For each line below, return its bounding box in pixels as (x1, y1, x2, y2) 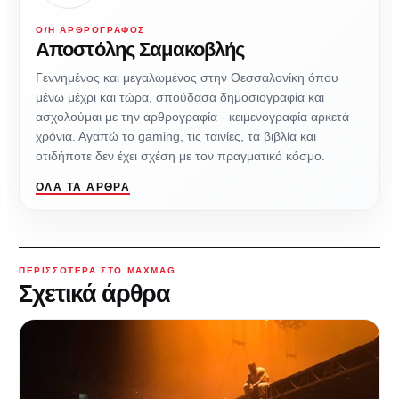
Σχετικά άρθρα (19, 281, 170, 308)
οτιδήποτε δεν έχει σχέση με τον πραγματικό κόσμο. (36, 149, 325, 164)
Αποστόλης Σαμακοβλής (36, 38, 245, 61)
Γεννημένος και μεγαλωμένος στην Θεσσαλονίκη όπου (36, 70, 338, 85)
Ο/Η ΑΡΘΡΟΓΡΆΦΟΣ (36, 25, 145, 36)
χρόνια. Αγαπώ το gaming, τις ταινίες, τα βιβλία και (36, 129, 316, 144)
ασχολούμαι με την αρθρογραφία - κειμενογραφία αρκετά (36, 110, 349, 125)
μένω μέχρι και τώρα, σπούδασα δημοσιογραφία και (36, 90, 324, 105)
